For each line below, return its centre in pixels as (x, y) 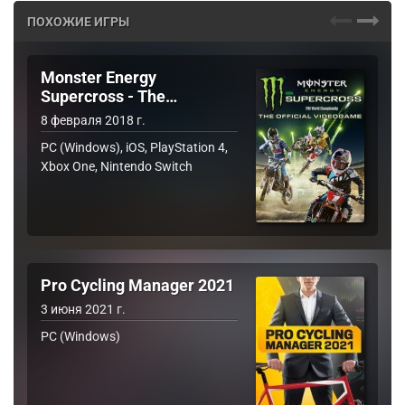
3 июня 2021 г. (83, 310)
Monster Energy (99, 78)
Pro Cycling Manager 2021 (137, 286)
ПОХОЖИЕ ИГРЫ (78, 21)
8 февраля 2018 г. (93, 121)
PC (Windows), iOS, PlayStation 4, (134, 148)
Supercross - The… (109, 97)
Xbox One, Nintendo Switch (117, 167)
